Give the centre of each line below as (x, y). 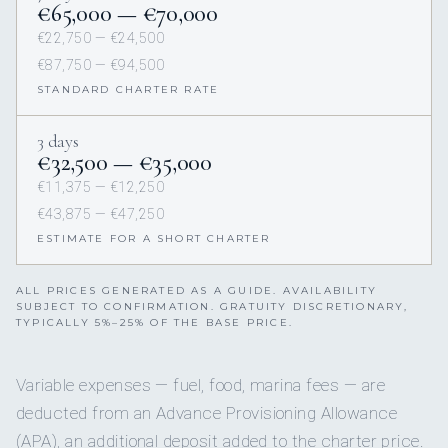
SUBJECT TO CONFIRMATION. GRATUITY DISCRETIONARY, (212, 307)
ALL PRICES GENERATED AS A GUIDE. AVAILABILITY (197, 291)
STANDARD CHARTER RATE (128, 90)
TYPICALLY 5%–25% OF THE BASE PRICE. (154, 323)
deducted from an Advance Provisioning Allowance (207, 413)
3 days (58, 141)
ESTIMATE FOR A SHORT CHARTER (154, 239)
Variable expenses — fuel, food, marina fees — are (200, 385)
